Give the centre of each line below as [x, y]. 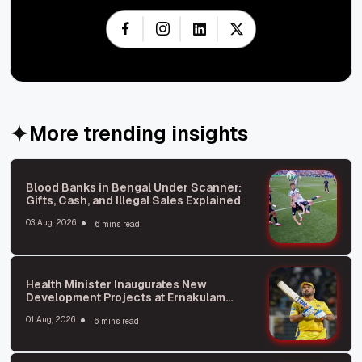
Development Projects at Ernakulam [126, 297]
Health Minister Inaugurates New [116, 284]
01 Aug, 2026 [51, 320]
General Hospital [73, 310]
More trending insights [139, 133]
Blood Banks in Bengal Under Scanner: [134, 187]
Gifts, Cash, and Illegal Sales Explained [133, 200]
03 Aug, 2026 [51, 223]
